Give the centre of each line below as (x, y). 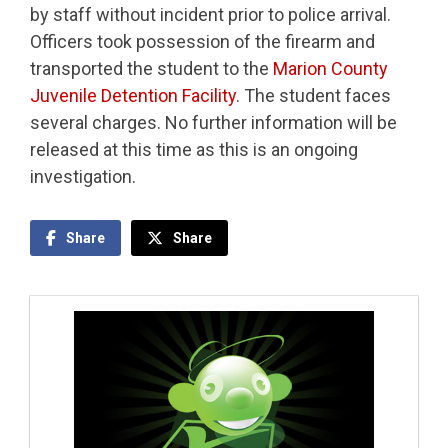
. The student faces (313, 95)
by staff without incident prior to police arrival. (210, 14)
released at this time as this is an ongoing (194, 149)
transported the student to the (151, 68)
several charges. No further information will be (213, 122)
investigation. (83, 176)
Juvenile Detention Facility (133, 95)
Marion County (330, 68)
